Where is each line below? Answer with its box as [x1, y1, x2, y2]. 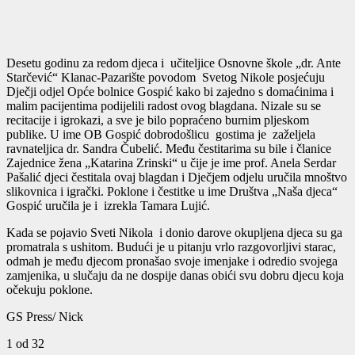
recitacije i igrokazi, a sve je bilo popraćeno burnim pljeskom [6, 113, 309, 128]
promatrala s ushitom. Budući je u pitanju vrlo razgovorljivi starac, [6, 240, 336, 254]
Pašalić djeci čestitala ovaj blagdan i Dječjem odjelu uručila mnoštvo [6, 170, 347, 185]
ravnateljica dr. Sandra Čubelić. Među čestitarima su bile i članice [6, 142, 331, 156]
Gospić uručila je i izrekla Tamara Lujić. [6, 199, 210, 213]
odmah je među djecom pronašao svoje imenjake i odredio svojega [6, 254, 338, 269]
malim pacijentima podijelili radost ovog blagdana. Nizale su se [6, 99, 321, 113]
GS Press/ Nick [6, 310, 83, 324]
